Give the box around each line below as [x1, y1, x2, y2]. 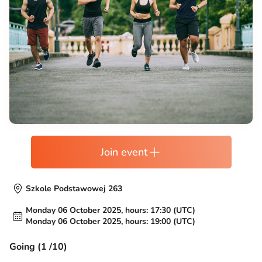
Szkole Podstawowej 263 [26, 182, 122, 194]
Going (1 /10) [9, 240, 67, 254]
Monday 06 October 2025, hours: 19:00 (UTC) [26, 216, 195, 227]
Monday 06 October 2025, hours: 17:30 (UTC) [26, 205, 195, 216]
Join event [101, 144, 147, 159]
